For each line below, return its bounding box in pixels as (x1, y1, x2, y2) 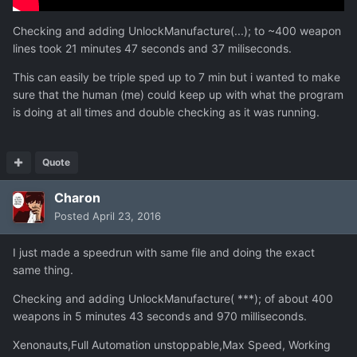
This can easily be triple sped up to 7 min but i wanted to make (13, 70, 340, 84)
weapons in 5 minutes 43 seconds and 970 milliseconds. (13, 309, 307, 324)
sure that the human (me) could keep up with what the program (13, 88, 343, 102)
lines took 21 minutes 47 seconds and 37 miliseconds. (13, 41, 292, 56)
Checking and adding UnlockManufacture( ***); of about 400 (13, 292, 333, 306)
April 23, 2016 (92, 210, 161, 223)
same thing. (13, 263, 73, 277)
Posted (54, 210, 92, 223)
